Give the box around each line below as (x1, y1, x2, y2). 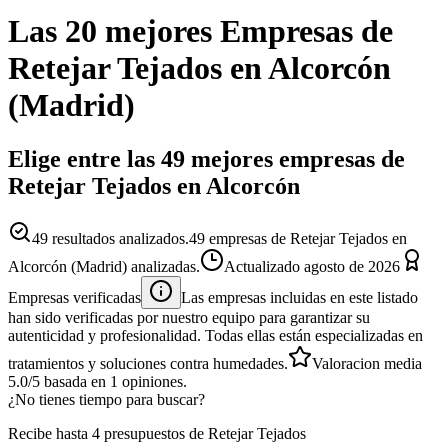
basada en (40, 372, 110, 390)
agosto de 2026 (304, 257, 400, 275)
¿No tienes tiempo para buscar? (8, 390, 205, 408)
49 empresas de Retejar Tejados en (189, 229, 407, 247)
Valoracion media (312, 354, 422, 372)
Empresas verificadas (8, 288, 141, 306)
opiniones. (118, 372, 187, 390)
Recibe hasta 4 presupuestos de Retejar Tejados (8, 424, 306, 442)
